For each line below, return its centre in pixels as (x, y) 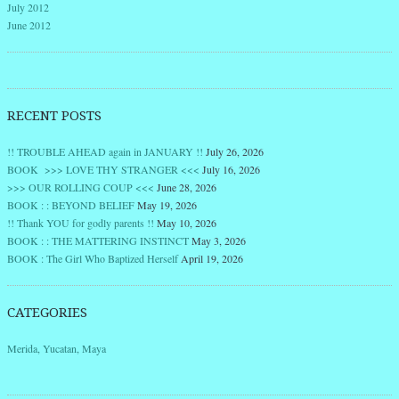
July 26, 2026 (235, 152)
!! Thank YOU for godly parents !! (81, 223)
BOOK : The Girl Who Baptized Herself (93, 259)
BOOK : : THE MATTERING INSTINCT (98, 241)
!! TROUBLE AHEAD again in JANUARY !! (105, 152)
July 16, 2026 (231, 170)
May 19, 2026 (167, 205)
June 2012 (29, 25)
